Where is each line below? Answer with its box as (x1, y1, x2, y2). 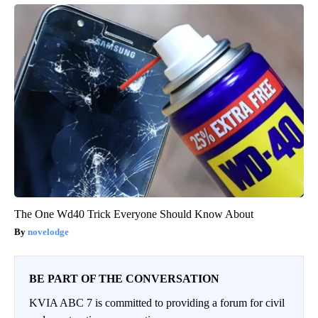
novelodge (28, 226, 69, 238)
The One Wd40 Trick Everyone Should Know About (14, 208, 253, 221)
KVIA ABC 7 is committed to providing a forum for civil (29, 297, 285, 309)
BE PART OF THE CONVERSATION (29, 273, 219, 285)
